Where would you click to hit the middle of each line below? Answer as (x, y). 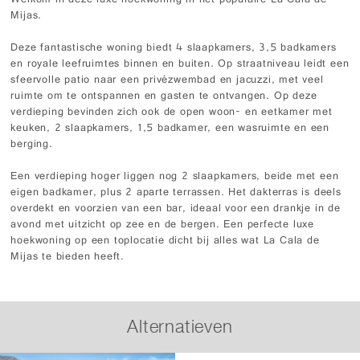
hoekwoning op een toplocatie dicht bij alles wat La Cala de (165, 242)
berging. (32, 145)
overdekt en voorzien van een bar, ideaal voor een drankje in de (176, 210)
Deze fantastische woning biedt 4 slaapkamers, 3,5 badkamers (174, 49)
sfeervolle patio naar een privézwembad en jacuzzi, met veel (167, 81)
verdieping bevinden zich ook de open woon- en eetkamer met (172, 113)
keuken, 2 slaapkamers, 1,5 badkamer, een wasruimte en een (170, 129)
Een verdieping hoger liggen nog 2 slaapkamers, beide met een (175, 178)
